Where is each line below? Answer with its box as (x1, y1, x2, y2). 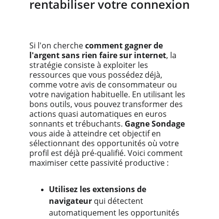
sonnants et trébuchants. (29, 118, 125, 129)
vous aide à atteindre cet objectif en (29, 128, 163, 139)
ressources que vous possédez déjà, (29, 69, 164, 80)
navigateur (49, 196, 92, 206)
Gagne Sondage (125, 118, 185, 129)
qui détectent (92, 196, 145, 206)
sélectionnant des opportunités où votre (29, 138, 181, 149)
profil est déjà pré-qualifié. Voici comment (29, 148, 185, 158)
